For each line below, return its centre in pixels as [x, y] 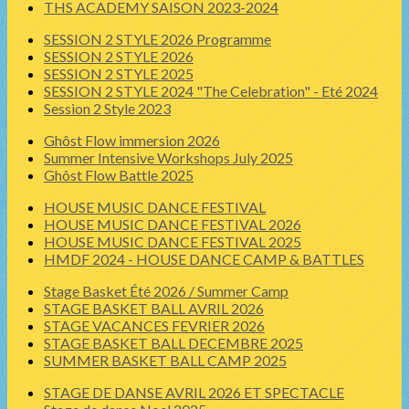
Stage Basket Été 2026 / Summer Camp [166, 291]
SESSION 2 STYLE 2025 [119, 73]
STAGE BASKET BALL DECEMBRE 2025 [173, 343]
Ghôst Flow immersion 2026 [132, 140]
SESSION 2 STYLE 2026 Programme [157, 39]
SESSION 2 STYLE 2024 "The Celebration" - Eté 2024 [211, 91]
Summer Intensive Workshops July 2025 [168, 157]
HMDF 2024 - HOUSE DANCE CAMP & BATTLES [204, 259]
